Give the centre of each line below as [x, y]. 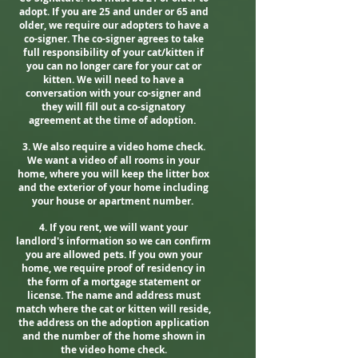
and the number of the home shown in [113, 336]
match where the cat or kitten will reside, [113, 309]
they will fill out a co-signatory [113, 107]
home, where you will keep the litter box [113, 174]
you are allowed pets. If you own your [113, 255]
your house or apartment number [111, 201]
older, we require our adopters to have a [113, 25]
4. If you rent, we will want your [113, 227]
